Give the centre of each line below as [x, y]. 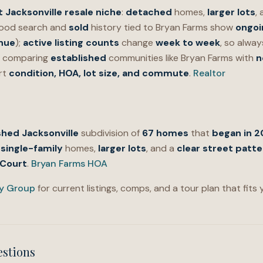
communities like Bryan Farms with [181, 58]
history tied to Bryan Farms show [162, 27]
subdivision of [110, 133]
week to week [188, 43]
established [78, 58]
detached [149, 12]
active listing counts [71, 43]
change [137, 43]
